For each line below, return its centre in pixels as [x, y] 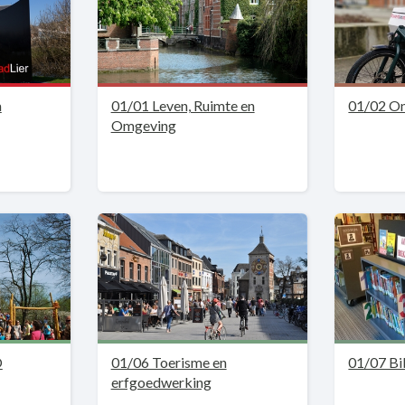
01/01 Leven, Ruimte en [183, 105]
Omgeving [143, 125]
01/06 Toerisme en [169, 362]
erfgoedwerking [161, 382]
